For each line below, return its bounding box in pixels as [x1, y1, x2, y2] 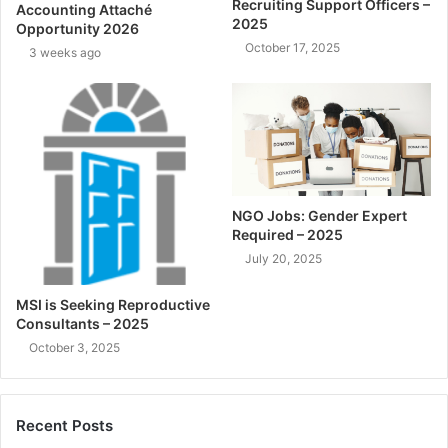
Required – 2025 [232, 226, 343, 244]
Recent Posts [16, 416, 113, 436]
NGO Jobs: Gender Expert [232, 207, 407, 225]
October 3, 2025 [29, 340, 120, 356]
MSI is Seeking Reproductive [16, 296, 210, 314]
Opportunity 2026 [16, 20, 139, 38]
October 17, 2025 [245, 39, 340, 55]
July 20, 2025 [245, 251, 322, 267]
